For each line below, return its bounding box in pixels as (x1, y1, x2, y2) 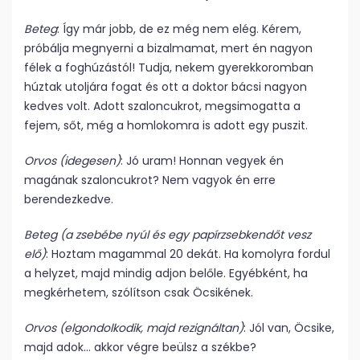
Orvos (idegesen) (24, 153, 121, 169)
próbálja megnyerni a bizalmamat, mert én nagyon (24, 40, 313, 56)
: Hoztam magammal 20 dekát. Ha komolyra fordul (46, 246, 330, 262)
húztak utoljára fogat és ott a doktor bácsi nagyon (24, 79, 307, 95)
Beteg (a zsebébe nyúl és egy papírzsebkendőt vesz (24, 227, 311, 243)
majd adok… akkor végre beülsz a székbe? (24, 339, 256, 355)
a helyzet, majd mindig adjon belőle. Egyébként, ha (24, 265, 308, 281)
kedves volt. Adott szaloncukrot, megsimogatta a (24, 98, 301, 114)
